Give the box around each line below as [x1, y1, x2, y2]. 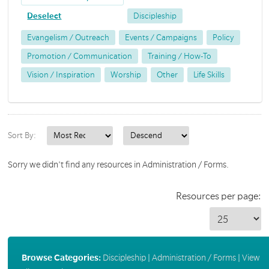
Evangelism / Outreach [27, 32, 110, 42]
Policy [213, 32, 235, 42]
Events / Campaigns [125, 32, 198, 42]
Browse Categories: [21, 252, 101, 262]
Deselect [27, 11, 62, 20]
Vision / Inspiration [27, 70, 95, 79]
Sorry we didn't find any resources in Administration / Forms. [8, 159, 229, 169]
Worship [110, 70, 142, 79]
